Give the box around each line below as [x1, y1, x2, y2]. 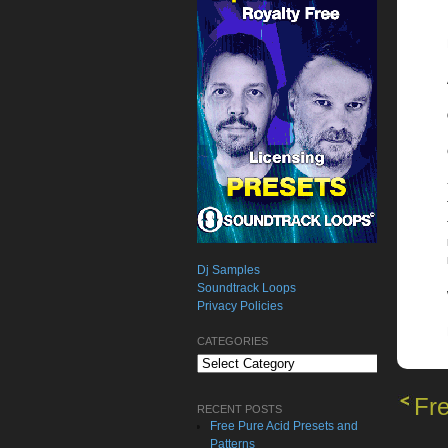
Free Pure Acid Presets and [210, 419, 359, 433]
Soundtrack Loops [197, 281, 296, 295]
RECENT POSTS [197, 403, 282, 415]
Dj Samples [197, 263, 260, 277]
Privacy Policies [197, 299, 283, 313]
